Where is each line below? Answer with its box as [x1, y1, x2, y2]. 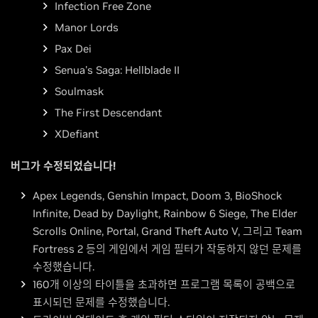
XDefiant [55, 126, 99, 141]
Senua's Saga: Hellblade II [55, 62, 180, 77]
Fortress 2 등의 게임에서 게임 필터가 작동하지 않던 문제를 [33, 241, 302, 256]
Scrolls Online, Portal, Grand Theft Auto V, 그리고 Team [33, 224, 302, 238]
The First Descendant [55, 105, 162, 119]
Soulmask [55, 84, 104, 98]
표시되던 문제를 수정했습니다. [33, 295, 170, 309]
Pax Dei [55, 41, 92, 55]
